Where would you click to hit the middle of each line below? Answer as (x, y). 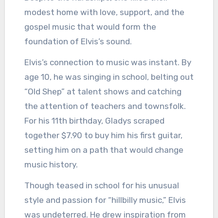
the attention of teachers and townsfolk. (105, 106)
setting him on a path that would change (104, 150)
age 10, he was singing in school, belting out (109, 77)
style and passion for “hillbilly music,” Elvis (105, 200)
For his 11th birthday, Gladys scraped (94, 121)
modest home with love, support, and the (104, 12)
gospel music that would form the (90, 27)
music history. (51, 165)
